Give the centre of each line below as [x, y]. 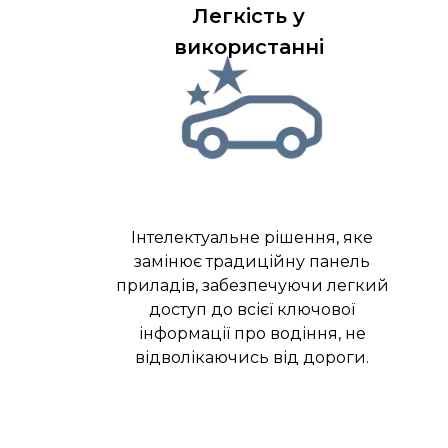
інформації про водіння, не [252, 334]
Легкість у [249, 16]
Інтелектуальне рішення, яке [252, 238]
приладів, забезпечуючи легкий [252, 286]
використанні [249, 47]
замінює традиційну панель [252, 262]
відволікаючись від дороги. [252, 358]
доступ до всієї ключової [252, 310]
